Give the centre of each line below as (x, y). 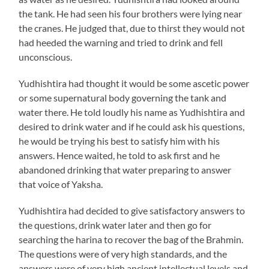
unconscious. (46, 57)
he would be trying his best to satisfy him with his (119, 141)
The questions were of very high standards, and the (123, 254)
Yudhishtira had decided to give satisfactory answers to (132, 210)
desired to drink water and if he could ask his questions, (132, 126)
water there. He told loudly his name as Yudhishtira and (132, 112)
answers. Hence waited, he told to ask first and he (119, 155)
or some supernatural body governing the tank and (123, 98)
